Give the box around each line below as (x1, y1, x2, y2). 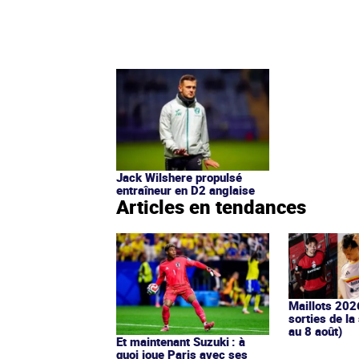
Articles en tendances (116, 194, 306, 220)
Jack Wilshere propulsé (116, 169, 242, 186)
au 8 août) (288, 323, 343, 340)
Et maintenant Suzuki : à (116, 333, 245, 350)
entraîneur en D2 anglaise (116, 182, 255, 199)
